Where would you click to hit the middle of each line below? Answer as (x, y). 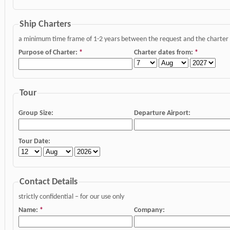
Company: (149, 210)
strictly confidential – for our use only (71, 197)
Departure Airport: (162, 113)
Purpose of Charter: (49, 53)
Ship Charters (45, 24)
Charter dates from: (164, 53)
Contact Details (49, 182)
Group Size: (36, 113)
